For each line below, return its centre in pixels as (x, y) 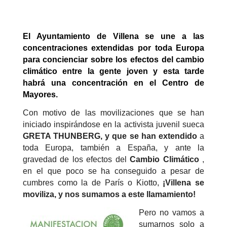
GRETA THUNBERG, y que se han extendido (111, 136)
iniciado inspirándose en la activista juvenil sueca (113, 125)
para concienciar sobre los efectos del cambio (113, 60)
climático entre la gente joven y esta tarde (113, 71)
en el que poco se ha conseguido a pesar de (113, 171)
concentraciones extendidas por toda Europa (113, 48)
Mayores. (40, 95)
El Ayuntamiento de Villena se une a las (113, 36)
